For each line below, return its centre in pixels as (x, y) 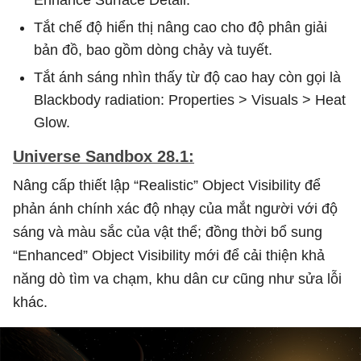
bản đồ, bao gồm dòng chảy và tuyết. (153, 50)
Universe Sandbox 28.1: (104, 156)
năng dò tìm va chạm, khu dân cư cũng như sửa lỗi (177, 278)
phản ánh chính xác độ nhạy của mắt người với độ (175, 208)
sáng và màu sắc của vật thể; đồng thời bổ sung (168, 232)
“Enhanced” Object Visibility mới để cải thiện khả (169, 255)
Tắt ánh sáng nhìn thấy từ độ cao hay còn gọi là (187, 77)
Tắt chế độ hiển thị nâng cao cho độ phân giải (180, 27)
